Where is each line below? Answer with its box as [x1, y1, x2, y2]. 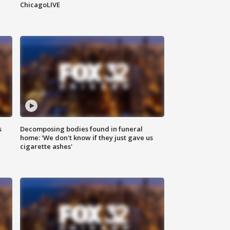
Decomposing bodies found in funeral [20, 124, 143, 134]
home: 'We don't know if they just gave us [20, 133, 154, 143]
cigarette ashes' [20, 142, 73, 151]
